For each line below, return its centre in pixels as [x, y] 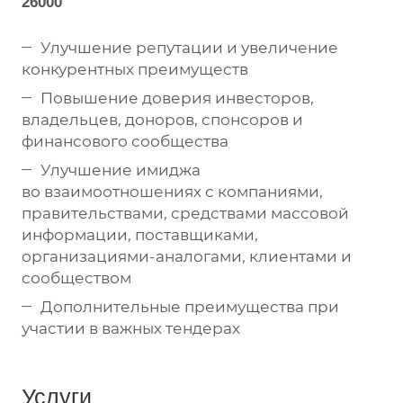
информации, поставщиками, [140, 234]
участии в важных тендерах [131, 328]
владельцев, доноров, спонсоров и [162, 119]
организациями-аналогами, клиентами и [187, 256]
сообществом [76, 278]
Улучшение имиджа [121, 170]
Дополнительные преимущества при [190, 306]
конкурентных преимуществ [135, 69]
